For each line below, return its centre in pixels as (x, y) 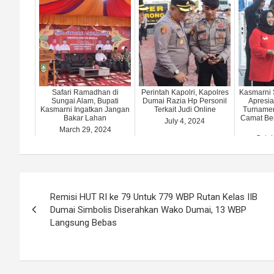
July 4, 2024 (185, 121)
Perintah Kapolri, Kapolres (185, 92)
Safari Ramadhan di (85, 92)
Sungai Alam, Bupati (85, 101)
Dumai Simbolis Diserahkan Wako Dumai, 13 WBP (148, 209)
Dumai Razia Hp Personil (185, 101)
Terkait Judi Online (185, 109)
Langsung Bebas (83, 222)
